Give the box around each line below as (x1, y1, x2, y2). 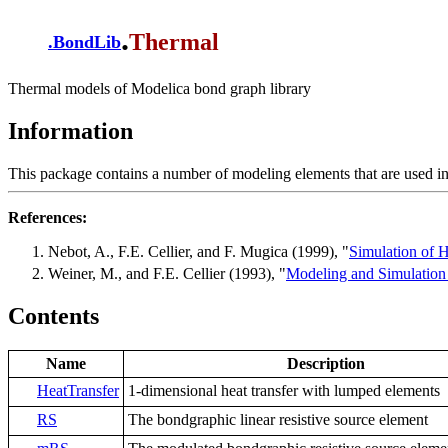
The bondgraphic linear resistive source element (128, 410, 428, 428)
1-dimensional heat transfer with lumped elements (128, 381, 440, 399)
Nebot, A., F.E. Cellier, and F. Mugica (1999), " (48, 242, 349, 260)
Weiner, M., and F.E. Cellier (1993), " (48, 265, 286, 283)
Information (8, 117, 133, 144)
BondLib (53, 32, 121, 53)
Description (286, 354, 365, 372)
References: (8, 208, 87, 226)
